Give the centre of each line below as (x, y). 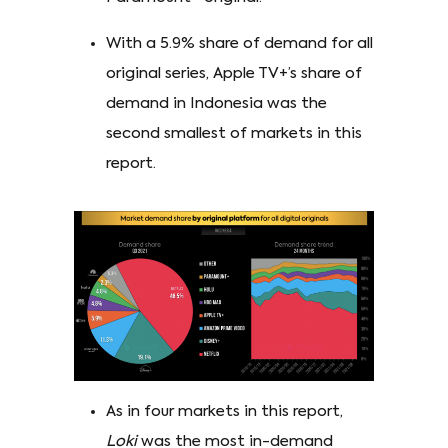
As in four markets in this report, (224, 412)
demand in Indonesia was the (216, 103)
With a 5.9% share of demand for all (239, 43)
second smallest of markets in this (234, 133)
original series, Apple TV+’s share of (234, 73)
